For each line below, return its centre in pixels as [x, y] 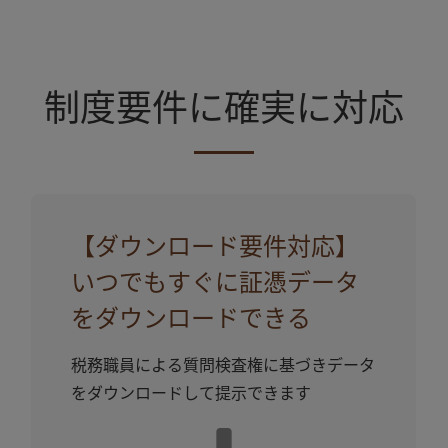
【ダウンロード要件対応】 [215, 247]
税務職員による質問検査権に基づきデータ [223, 366]
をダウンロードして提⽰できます [191, 394]
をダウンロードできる [191, 319]
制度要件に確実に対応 [224, 109]
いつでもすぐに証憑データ [215, 283]
